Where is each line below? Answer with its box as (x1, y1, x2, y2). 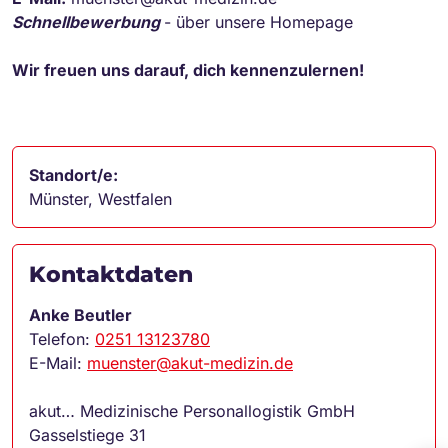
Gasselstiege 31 (29, 424, 146, 445)
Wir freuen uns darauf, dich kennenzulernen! (12, 59, 364, 80)
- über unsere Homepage (164, 11, 353, 32)
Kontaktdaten (29, 260, 193, 287)
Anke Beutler (29, 304, 132, 325)
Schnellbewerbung (12, 11, 164, 32)
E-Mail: (29, 352, 87, 373)
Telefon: (29, 328, 95, 349)
